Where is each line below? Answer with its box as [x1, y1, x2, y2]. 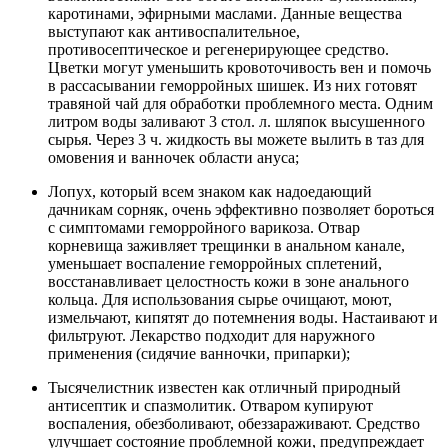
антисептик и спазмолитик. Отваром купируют [48, 397, 373, 415]
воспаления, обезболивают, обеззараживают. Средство [48, 415, 420, 433]
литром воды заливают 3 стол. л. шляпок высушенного [48, 113, 425, 131]
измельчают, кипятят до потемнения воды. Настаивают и [48, 309, 438, 327]
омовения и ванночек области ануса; [48, 149, 299, 167]
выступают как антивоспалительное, [48, 23, 300, 41]
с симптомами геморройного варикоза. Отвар [48, 219, 364, 237]
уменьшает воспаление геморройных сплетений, [48, 255, 382, 273]
